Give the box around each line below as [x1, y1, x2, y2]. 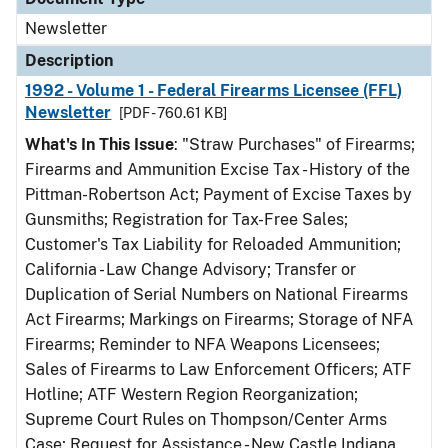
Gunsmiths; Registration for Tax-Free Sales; [25, 210, 348, 229]
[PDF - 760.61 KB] [119, 105, 228, 121]
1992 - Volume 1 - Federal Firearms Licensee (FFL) [25, 81, 403, 100]
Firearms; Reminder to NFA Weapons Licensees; [25, 335, 380, 354]
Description [25, 51, 113, 70]
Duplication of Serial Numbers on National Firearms [25, 285, 408, 304]
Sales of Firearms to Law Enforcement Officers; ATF [25, 360, 412, 379]
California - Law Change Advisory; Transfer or [25, 260, 356, 279]
